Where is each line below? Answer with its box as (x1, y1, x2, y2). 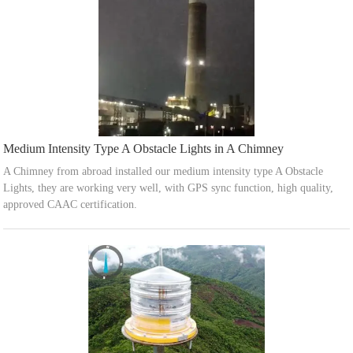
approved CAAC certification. (3, 199, 138, 211)
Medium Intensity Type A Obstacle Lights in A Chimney (3, 142, 284, 156)
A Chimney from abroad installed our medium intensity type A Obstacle (3, 165, 324, 178)
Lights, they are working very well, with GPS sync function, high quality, (3, 182, 334, 195)
